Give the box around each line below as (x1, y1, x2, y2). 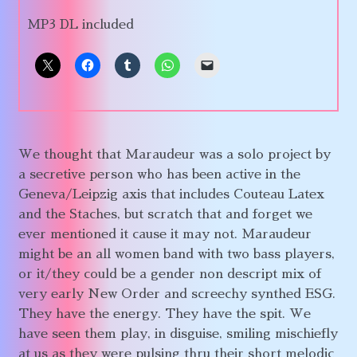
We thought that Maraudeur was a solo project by (18, 147, 331, 161)
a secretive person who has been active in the (18, 167, 300, 181)
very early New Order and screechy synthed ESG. (18, 287, 335, 300)
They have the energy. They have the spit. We (18, 307, 311, 320)
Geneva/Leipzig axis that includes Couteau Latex (18, 187, 324, 201)
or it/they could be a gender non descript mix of (18, 267, 321, 280)
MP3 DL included (27, 18, 135, 31)
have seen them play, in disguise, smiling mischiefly (18, 327, 338, 340)
